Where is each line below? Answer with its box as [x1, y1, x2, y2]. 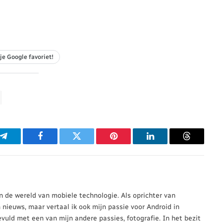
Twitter [76, 139, 102, 148]
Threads [186, 139, 215, 148]
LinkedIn [149, 139, 182, 148]
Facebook [39, 139, 74, 148]
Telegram [2, 139, 37, 148]
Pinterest [112, 139, 144, 148]
